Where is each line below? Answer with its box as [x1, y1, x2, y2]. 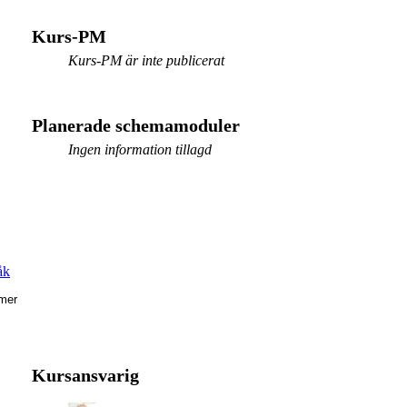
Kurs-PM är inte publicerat [67, 52, 224, 68]
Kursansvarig [31, 364, 139, 385]
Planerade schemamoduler [31, 114, 240, 135]
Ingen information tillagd [67, 141, 212, 157]
